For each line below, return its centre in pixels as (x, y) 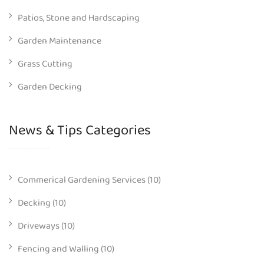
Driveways (39, 226)
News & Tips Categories (80, 132)
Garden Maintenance (60, 41)
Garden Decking (50, 87)
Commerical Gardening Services (82, 180)
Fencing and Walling (58, 249)
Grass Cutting (45, 64)
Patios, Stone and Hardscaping (79, 18)
